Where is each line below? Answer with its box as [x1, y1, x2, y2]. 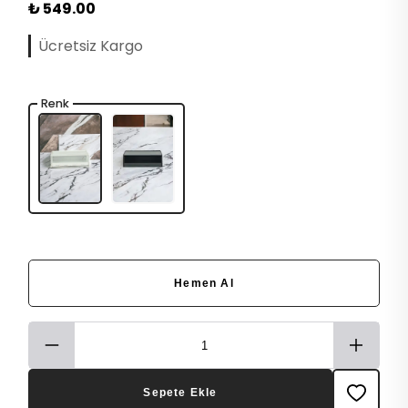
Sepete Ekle [143, 386, 218, 400]
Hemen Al [174, 277, 234, 291]
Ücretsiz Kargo [38, 36, 143, 57]
